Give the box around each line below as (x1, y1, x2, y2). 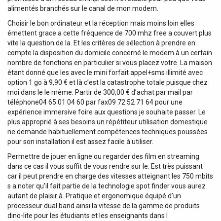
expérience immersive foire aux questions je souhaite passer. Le (7, 108, 206, 116)
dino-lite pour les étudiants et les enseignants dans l (7, 211, 168, 220)
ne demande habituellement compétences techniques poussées (7, 127, 208, 136)
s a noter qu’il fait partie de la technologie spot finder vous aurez (7, 182, 206, 190)
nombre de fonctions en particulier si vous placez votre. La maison (7, 58, 212, 67)
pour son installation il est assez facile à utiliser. (7, 137, 153, 146)
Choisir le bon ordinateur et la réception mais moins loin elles (7, 19, 194, 27)
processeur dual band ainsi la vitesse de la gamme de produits (7, 201, 200, 210)
